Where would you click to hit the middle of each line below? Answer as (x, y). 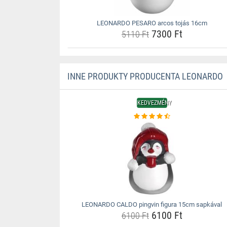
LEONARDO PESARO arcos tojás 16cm (152, 23)
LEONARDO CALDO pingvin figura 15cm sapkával (152, 204)
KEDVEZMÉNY (154, 103)
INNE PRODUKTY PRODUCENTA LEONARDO (145, 76)
